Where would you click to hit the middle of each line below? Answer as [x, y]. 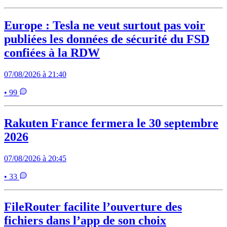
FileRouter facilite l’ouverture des [93, 207]
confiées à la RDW [52, 52]
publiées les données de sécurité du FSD [107, 39]
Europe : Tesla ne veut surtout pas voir [105, 25]
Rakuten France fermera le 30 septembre [111, 123]
